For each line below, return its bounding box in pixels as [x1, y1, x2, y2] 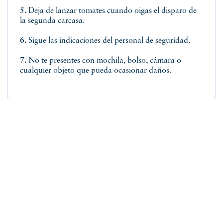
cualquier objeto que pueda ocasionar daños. [20, 67, 171, 75]
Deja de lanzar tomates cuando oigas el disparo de [26, 7, 197, 15]
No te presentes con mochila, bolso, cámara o [26, 57, 181, 65]
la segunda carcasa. [20, 17, 87, 25]
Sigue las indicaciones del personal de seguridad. [26, 37, 192, 45]
